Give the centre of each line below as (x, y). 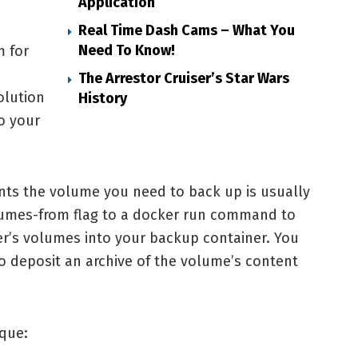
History (103, 99)
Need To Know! (127, 51)
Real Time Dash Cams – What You (187, 31)
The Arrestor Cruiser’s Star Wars (184, 79)
